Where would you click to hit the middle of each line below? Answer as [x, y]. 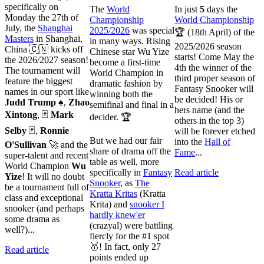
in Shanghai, [58, 38]
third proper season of [215, 78]
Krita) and [110, 204]
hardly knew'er [117, 214]
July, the [21, 28]
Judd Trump [30, 102]
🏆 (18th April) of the [214, 32]
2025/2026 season [208, 46]
